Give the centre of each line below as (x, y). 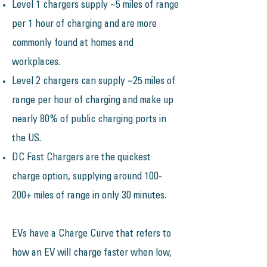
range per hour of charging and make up (93, 101)
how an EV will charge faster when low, (92, 254)
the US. (27, 139)
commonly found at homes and (73, 44)
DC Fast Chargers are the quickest (81, 158)
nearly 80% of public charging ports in (89, 120)
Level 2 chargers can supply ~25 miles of (94, 82)
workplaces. (36, 63)
